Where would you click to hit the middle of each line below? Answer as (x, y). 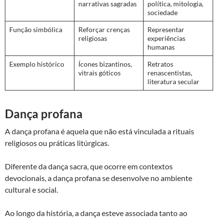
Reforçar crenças (104, 29)
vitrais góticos (100, 73)
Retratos (160, 64)
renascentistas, (170, 73)
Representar (166, 29)
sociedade (163, 12)
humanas (161, 47)
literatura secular (173, 81)
